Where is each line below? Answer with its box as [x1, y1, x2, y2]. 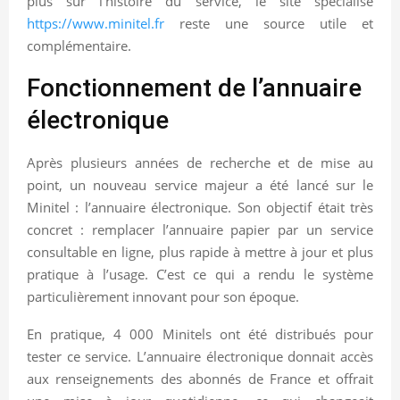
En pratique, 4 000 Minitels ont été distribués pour [27, 324, 373, 343]
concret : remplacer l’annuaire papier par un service [27, 220, 373, 238]
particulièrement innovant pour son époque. [27, 287, 299, 305]
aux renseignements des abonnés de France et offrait [27, 369, 373, 387]
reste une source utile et [164, 13, 373, 32]
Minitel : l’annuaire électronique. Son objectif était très [27, 197, 373, 216]
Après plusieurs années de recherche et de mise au [27, 153, 373, 171]
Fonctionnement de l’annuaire [27, 72, 362, 103]
